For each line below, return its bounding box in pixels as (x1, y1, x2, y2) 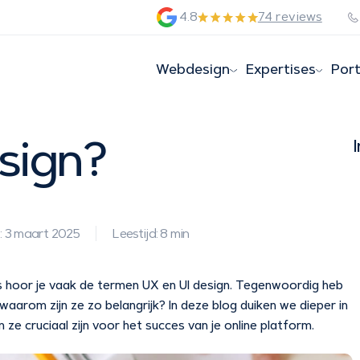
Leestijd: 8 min (112, 226, 190, 242)
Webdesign (155, 61, 230, 78)
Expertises (245, 61, 316, 78)
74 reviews (257, 9, 322, 25)
